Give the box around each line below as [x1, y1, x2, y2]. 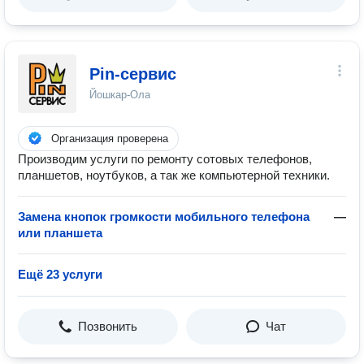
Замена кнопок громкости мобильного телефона [18, 210, 310, 223]
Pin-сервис [89, 65, 176, 83]
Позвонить [78, 319, 137, 333]
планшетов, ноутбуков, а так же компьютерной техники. [18, 168, 330, 182]
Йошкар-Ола [89, 89, 150, 101]
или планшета [18, 226, 102, 240]
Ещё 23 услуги [18, 267, 102, 281]
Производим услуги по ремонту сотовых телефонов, [18, 152, 312, 166]
